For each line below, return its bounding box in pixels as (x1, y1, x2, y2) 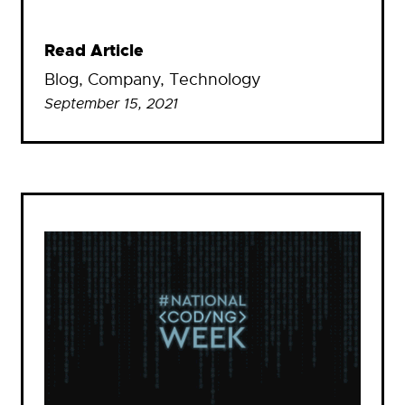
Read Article (44, 41, 144, 62)
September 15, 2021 (44, 95, 178, 114)
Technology (169, 70, 261, 90)
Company (88, 70, 160, 90)
